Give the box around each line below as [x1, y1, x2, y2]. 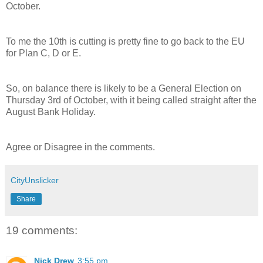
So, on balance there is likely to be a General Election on [6, 83, 241, 93]
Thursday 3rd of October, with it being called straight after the [6, 95, 257, 105]
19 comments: [6, 224, 77, 237]
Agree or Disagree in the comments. [6, 141, 155, 152]
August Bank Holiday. [6, 106, 96, 117]
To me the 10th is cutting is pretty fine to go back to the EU [6, 36, 245, 46]
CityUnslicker [11, 175, 59, 185]
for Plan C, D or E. [6, 48, 81, 58]
